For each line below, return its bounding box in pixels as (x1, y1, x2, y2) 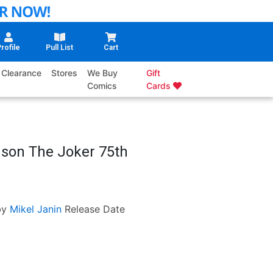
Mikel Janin (9, 203, 62, 216)
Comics (87, 80, 118, 91)
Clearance (1, 68, 42, 79)
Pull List (46, 43, 74, 52)
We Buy (87, 68, 118, 79)
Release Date (64, 203, 125, 216)
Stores (51, 68, 78, 79)
